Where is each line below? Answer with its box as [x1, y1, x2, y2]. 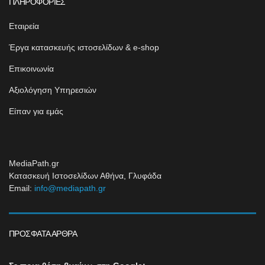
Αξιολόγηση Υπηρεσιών [9, 85, 96, 95]
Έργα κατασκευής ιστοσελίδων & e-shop [9, 43, 159, 52]
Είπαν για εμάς [9, 106, 63, 116]
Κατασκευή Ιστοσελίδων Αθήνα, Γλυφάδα [9, 171, 161, 180]
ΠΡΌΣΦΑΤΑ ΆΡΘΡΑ [9, 229, 77, 238]
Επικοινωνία [9, 64, 54, 73]
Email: [9, 183, 34, 193]
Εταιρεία [9, 21, 39, 31]
